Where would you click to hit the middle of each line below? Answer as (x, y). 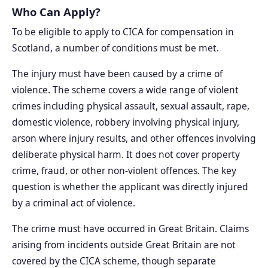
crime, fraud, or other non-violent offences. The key (124, 171)
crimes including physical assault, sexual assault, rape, (131, 106)
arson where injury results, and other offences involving (134, 138)
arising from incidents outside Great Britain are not (124, 245)
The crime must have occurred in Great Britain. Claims (130, 229)
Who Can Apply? (56, 11)
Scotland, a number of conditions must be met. (115, 48)
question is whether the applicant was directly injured (130, 187)
